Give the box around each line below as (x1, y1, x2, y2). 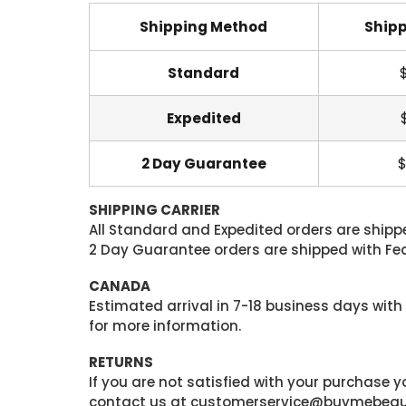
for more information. (88, 316, 241, 335)
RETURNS (88, 353, 153, 372)
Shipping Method (140, 17, 267, 36)
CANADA (88, 276, 150, 295)
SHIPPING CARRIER (88, 200, 220, 219)
